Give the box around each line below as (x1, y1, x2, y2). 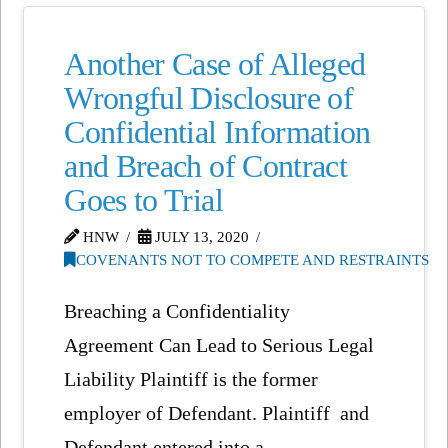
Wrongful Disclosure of (64, 80, 354, 116)
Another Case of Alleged (64, 46, 366, 82)
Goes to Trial (64, 182, 223, 218)
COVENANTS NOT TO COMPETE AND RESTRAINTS (76, 251, 430, 268)
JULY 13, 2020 (150, 228, 249, 245)
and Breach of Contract (64, 148, 348, 184)
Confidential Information (64, 114, 371, 150)
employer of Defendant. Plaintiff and (64, 401, 370, 424)
